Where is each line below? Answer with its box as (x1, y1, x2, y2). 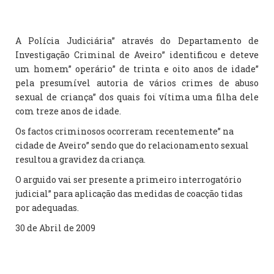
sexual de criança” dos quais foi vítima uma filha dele (15, 91, 259, 103)
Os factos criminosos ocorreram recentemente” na (15, 125, 234, 137)
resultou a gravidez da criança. (15, 154, 147, 165)
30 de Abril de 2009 (15, 222, 95, 234)
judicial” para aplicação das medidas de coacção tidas (15, 188, 243, 199)
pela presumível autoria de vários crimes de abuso (15, 77, 259, 89)
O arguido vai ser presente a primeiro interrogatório (15, 174, 242, 185)
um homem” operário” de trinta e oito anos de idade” (15, 63, 259, 75)
